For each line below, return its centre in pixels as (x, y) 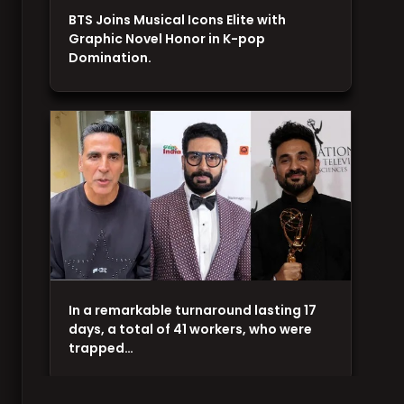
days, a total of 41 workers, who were (190, 330)
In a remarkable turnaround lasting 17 (192, 311)
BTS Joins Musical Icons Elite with (177, 20)
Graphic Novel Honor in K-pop (166, 39)
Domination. (110, 58)
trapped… (101, 349)
